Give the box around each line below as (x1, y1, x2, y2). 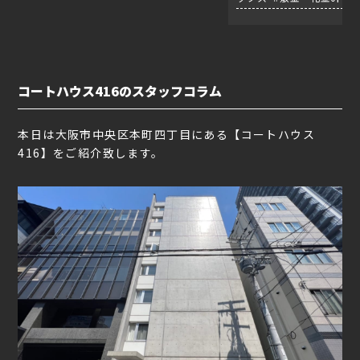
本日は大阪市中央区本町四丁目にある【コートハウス (18, 125, 316, 142)
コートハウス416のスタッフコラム (18, 80, 223, 100)
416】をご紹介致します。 (18, 144, 164, 161)
